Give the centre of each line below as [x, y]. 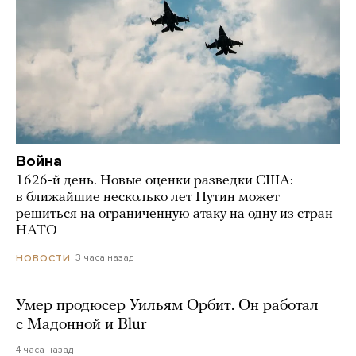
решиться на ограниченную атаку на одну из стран [174, 215]
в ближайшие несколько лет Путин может [148, 198]
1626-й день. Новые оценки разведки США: [155, 181]
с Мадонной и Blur [81, 325]
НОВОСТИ [43, 258]
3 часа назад [104, 258]
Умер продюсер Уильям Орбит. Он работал [167, 306]
